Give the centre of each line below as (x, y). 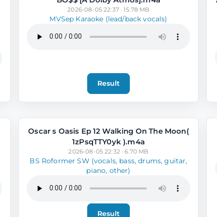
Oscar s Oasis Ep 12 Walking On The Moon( (108, 131)
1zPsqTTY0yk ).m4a (108, 141)
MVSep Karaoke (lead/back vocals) (108, 19)
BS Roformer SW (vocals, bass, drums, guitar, (108, 161)
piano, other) (108, 170)
